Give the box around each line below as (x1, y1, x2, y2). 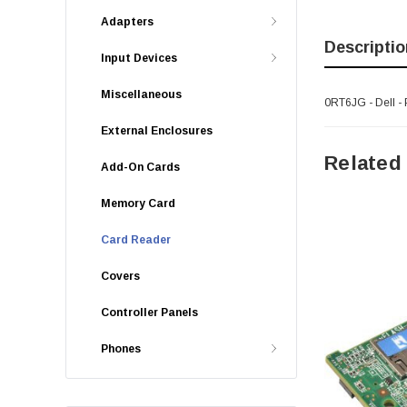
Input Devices (101, 52, 177, 65)
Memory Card (101, 197, 175, 210)
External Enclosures (101, 124, 213, 137)
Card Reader (101, 233, 171, 246)
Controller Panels (101, 306, 198, 319)
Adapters (101, 15, 154, 28)
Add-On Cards (101, 161, 180, 174)
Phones (101, 342, 141, 355)
